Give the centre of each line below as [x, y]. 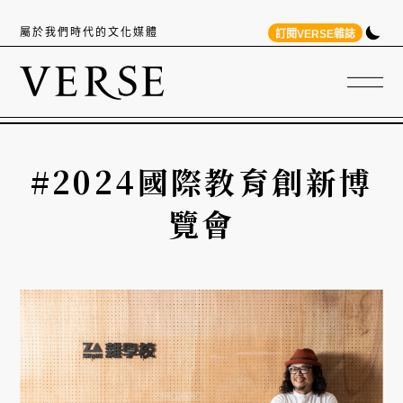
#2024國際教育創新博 [201, 181]
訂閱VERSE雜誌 [315, 34]
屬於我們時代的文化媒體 [90, 32]
